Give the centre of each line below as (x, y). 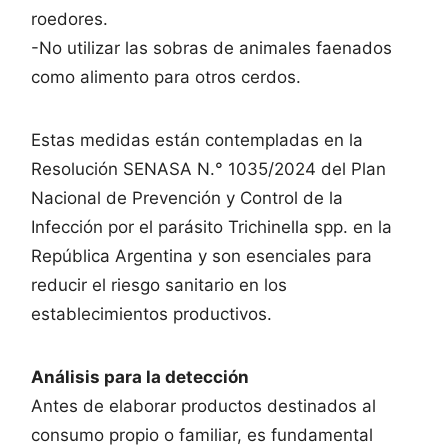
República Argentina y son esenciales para (201, 255)
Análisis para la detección (140, 376)
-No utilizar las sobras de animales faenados (211, 47)
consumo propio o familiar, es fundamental (202, 434)
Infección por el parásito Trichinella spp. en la (211, 226)
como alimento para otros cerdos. (166, 76)
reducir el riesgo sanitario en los (159, 284)
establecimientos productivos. (151, 313)
